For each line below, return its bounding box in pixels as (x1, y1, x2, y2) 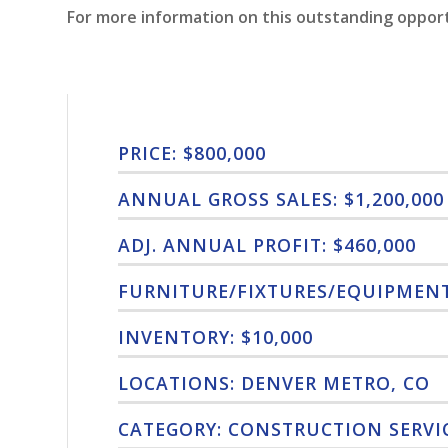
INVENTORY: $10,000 (118, 324, 313, 349)
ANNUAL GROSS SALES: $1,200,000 (118, 186, 444, 211)
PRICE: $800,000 (118, 140, 266, 165)
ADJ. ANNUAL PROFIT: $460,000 (118, 232, 416, 257)
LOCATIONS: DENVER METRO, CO (118, 370, 430, 395)
